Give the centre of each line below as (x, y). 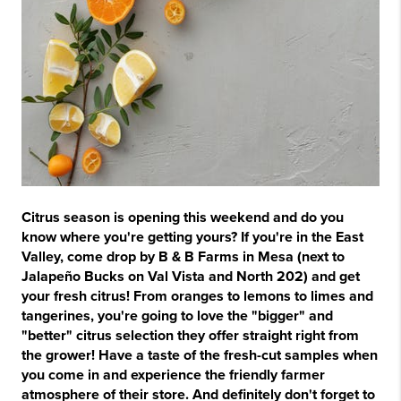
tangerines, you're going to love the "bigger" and (177, 316)
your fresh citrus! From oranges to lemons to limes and (197, 296)
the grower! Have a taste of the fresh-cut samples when (200, 355)
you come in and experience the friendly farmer (173, 375)
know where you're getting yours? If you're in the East (192, 237)
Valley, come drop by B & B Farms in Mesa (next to (183, 257)
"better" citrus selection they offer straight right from (190, 336)
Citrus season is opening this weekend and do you (183, 218)
